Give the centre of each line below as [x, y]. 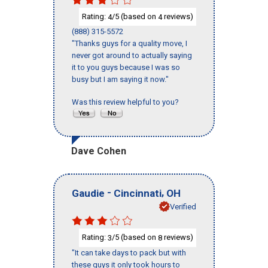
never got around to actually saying [132, 56]
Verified [183, 206]
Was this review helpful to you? [127, 102]
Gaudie [88, 193]
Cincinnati [138, 193]
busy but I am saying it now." [120, 80]
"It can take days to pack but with [129, 252]
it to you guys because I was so [126, 68]
